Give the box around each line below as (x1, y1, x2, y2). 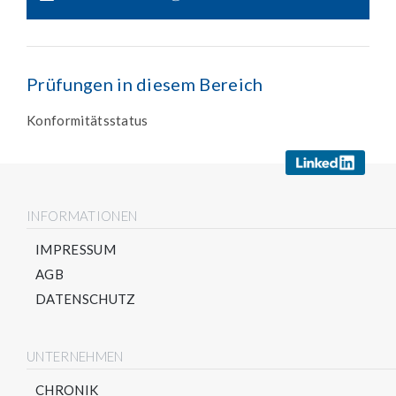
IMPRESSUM (35, 241, 116, 258)
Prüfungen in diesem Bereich (27, 73, 263, 95)
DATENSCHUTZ (35, 291, 136, 308)
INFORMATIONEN (27, 208, 138, 225)
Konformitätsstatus (27, 112, 148, 129)
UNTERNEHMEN (27, 348, 124, 365)
